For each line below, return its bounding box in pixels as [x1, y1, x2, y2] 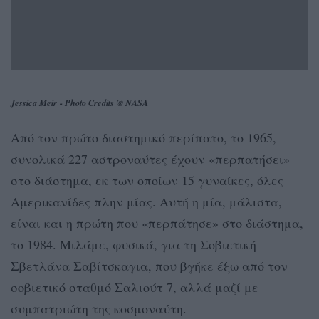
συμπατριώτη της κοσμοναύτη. [11, 299, 187, 317]
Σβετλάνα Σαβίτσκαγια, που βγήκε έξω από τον [11, 256, 288, 274]
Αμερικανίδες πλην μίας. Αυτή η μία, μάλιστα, [11, 192, 282, 210]
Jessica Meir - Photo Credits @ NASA [11, 95, 148, 109]
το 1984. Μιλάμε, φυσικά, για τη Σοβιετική [11, 235, 256, 253]
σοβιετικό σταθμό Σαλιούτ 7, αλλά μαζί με [11, 278, 258, 296]
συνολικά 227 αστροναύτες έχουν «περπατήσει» [11, 150, 290, 167]
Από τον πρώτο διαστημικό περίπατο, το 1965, [11, 128, 276, 146]
